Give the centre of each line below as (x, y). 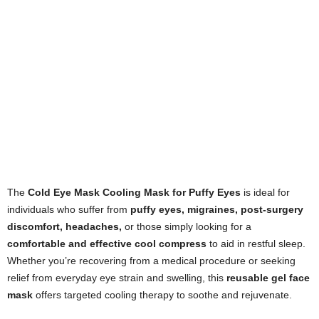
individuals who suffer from (69, 210)
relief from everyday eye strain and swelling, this (117, 278)
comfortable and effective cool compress (107, 244)
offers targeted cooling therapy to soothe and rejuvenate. (162, 295)
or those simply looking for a (187, 227)
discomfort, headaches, (64, 227)
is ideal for (265, 193)
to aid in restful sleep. (256, 244)
